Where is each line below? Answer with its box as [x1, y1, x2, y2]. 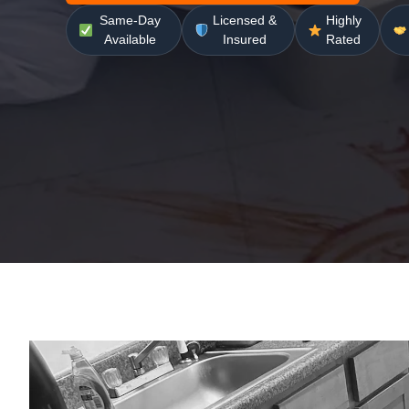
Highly [325, 12, 362, 27]
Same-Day [100, 12, 162, 27]
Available [104, 31, 157, 47]
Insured [223, 31, 267, 47]
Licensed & [213, 12, 278, 27]
